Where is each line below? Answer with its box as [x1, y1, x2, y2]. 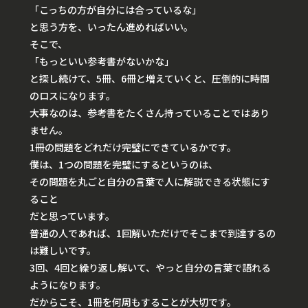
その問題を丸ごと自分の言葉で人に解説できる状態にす [30, 174, 270, 188]
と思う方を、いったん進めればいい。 [30, 19, 193, 34]
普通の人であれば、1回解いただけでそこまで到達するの [30, 225, 276, 240]
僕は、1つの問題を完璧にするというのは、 [30, 157, 218, 171]
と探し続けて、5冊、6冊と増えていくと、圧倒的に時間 [30, 71, 269, 85]
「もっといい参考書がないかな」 [30, 54, 174, 68]
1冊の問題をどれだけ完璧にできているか [30, 140, 208, 154]
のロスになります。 [30, 88, 115, 102]
